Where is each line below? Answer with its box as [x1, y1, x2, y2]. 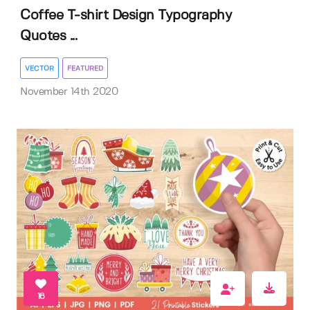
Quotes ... [20, 30, 77, 44]
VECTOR [25, 65, 54, 73]
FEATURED [67, 65, 103, 73]
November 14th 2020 [20, 87, 118, 98]
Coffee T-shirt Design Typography [20, 9, 232, 23]
